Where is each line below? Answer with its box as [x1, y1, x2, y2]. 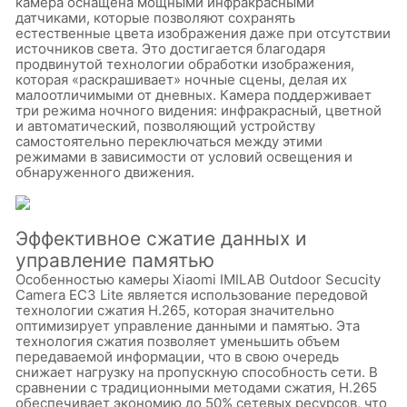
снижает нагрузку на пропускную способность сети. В [15, 362, 378, 381]
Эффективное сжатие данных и [15, 226, 307, 250]
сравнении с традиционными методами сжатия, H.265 [15, 378, 377, 396]
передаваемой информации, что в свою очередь [15, 347, 339, 365]
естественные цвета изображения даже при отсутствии [15, 24, 391, 42]
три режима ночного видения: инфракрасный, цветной [15, 101, 382, 119]
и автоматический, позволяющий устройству [15, 116, 315, 134]
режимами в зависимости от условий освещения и [15, 147, 352, 165]
